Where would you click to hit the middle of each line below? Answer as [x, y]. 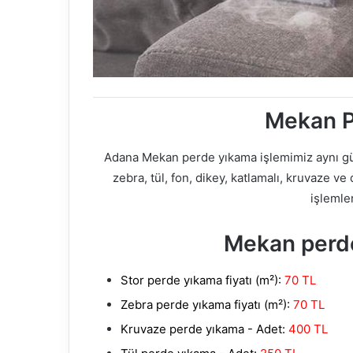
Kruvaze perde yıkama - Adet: [203, 329]
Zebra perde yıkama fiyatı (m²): [205, 305]
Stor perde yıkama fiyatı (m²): [201, 281]
